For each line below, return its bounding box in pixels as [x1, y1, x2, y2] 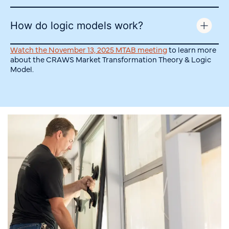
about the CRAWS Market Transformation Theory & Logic [10, 54, 211, 65]
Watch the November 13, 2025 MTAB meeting [10, 44, 167, 55]
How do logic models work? [10, 19, 143, 32]
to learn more [167, 44, 216, 55]
